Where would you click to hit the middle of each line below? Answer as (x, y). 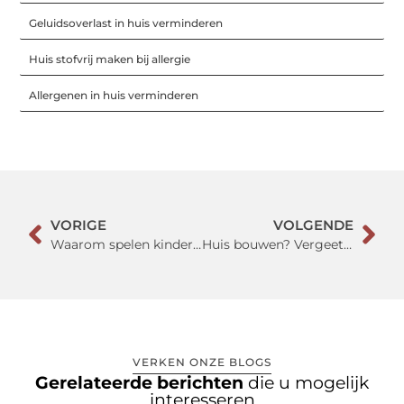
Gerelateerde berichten (142, 383)
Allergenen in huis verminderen (114, 95)
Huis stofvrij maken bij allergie (110, 59)
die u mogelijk (308, 383)
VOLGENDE (313, 225)
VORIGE (79, 225)
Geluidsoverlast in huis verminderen (126, 23)
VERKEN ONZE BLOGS (202, 363)
